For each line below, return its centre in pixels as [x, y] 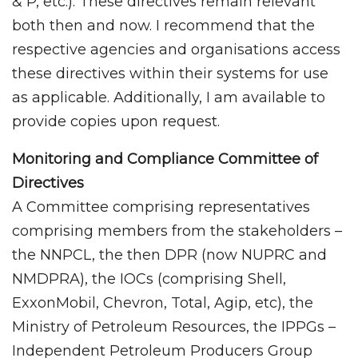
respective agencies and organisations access [176, 49]
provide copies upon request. [116, 121]
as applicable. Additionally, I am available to [169, 97]
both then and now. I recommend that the [163, 25]
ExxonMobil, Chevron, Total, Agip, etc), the [163, 302]
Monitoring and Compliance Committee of [165, 159]
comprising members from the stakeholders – [177, 231]
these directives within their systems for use [170, 73]
